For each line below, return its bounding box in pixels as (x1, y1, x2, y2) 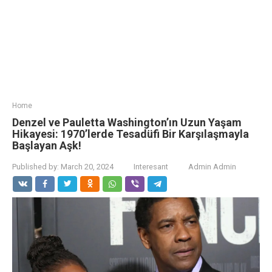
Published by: (12, 162, 59, 171)
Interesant (134, 162, 168, 171)
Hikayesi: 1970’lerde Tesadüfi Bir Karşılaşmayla (12, 127, 249, 140)
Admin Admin (188, 162, 236, 171)
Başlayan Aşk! (12, 139, 81, 152)
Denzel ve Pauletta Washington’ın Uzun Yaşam (12, 116, 242, 129)
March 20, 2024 (61, 162, 114, 171)
